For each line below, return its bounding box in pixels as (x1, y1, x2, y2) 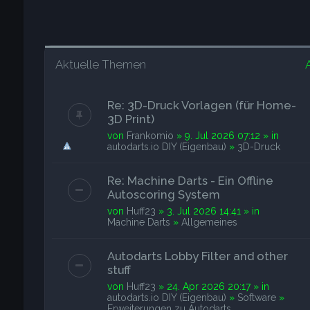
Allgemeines (181, 217, 237, 228)
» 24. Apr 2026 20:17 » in (155, 281, 269, 292)
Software (237, 292, 276, 303)
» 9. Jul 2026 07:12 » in (173, 130, 279, 141)
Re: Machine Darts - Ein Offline (107, 174, 273, 188)
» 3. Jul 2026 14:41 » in (155, 206, 259, 217)
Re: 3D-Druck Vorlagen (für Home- (107, 98, 296, 112)
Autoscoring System (107, 188, 220, 201)
